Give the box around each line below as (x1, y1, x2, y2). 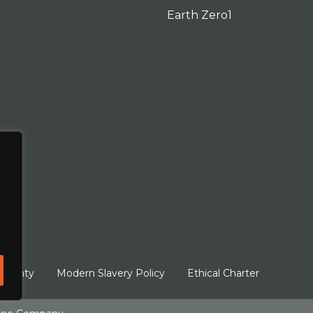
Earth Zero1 (167, 8, 233, 22)
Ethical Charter (187, 267, 259, 280)
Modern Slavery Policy (57, 267, 165, 280)
